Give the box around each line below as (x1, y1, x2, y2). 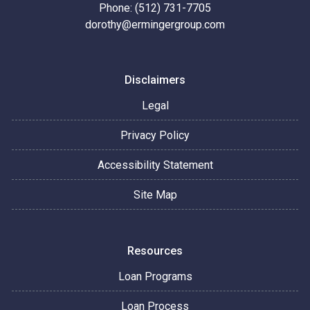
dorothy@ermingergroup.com (85, 18, 225, 31)
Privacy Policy (120, 129, 190, 142)
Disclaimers (125, 73, 185, 86)
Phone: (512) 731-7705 (99, 1, 211, 15)
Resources (127, 244, 183, 257)
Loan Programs (118, 270, 192, 283)
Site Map (133, 188, 177, 201)
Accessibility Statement (97, 158, 213, 172)
